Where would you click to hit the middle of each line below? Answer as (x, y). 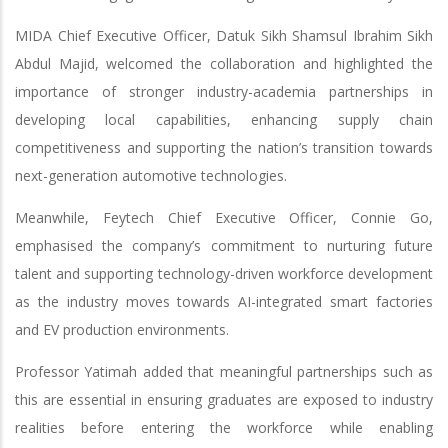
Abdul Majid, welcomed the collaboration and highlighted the (224, 63)
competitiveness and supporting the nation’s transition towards (224, 147)
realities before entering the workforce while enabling (224, 427)
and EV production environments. (122, 329)
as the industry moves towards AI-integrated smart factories (224, 301)
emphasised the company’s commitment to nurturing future (224, 245)
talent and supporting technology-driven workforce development (224, 273)
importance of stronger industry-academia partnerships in (224, 91)
